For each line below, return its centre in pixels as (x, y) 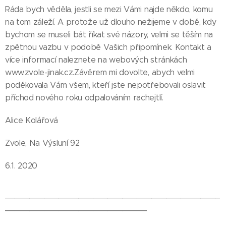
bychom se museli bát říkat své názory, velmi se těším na (109, 35)
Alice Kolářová (32, 121)
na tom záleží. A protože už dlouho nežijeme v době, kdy (111, 22)
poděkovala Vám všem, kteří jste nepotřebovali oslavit (106, 85)
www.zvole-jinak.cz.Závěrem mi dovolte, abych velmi (100, 73)
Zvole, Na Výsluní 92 (42, 143)
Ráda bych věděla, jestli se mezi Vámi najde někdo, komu (109, 10)
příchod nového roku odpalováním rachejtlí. (84, 98)
